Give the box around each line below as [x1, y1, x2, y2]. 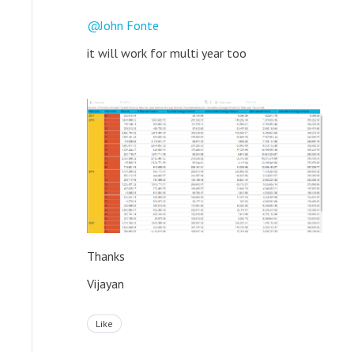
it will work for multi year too [87, 44, 247, 61]
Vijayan [87, 275, 124, 292]
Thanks [87, 247, 125, 264]
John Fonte [100, 17, 159, 33]
